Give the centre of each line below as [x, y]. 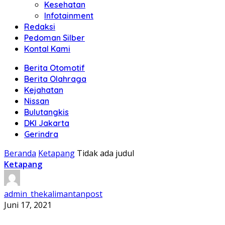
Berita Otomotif [54, 68]
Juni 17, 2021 [28, 205]
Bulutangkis [46, 112]
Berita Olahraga [55, 79]
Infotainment [69, 16]
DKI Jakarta [47, 123]
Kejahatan [44, 90]
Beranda [20, 153]
